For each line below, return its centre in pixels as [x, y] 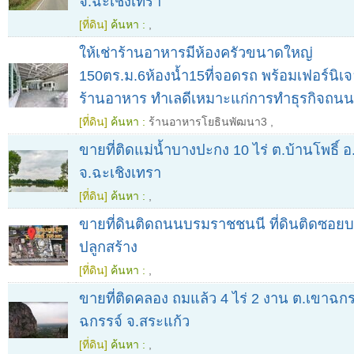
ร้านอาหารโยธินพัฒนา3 [208, 122]
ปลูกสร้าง [108, 247]
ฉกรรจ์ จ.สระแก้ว [134, 322]
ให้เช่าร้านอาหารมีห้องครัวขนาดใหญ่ [196, 53]
